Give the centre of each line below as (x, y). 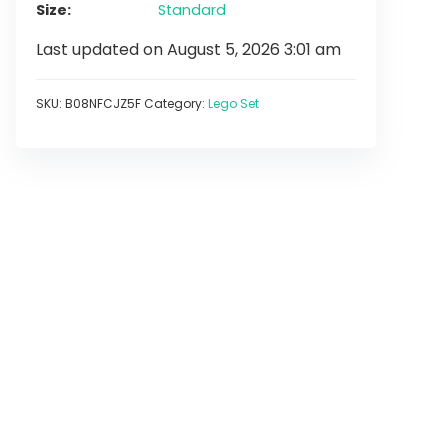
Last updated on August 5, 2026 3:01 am (188, 49)
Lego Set (233, 103)
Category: (176, 103)
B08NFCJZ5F (103, 103)
